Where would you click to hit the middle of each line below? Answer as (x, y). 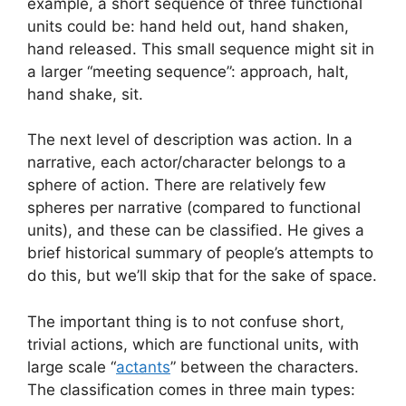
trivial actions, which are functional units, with (193, 344)
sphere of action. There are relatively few (177, 185)
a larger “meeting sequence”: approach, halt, (188, 71)
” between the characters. (265, 367)
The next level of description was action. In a (190, 140)
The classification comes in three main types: (191, 389)
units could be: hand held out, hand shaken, (188, 26)
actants (143, 367)
